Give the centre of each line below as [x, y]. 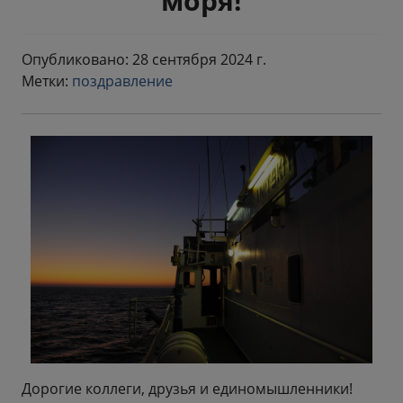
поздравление [122, 81]
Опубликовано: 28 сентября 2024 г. [144, 60]
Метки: [47, 81]
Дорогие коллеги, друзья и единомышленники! [187, 388]
